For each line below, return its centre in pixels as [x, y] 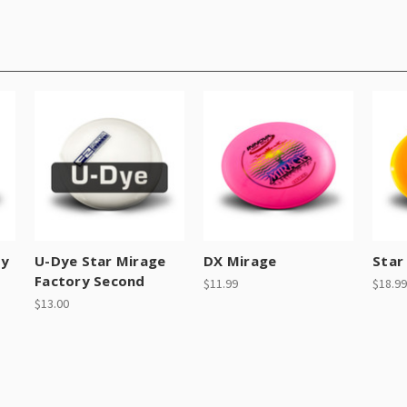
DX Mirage [240, 260]
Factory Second [90, 280]
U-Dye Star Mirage [100, 260]
